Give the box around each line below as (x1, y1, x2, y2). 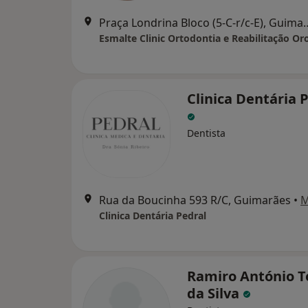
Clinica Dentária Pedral (99, 209, 206, 222)
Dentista (187, 126, 225, 140)
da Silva (187, 284, 243, 302)
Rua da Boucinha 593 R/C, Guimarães (99, 192, 291, 208)
